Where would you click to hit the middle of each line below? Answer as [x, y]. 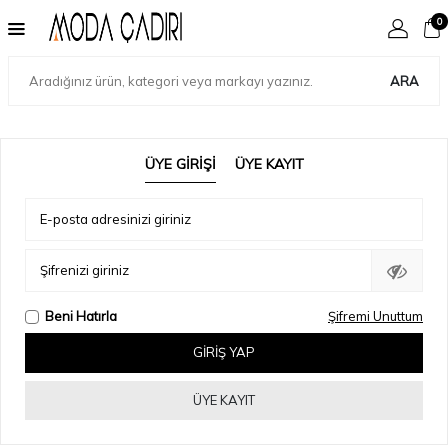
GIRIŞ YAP [224, 352]
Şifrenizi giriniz [84, 270]
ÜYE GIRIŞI [180, 164]
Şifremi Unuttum [375, 316]
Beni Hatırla [81, 316]
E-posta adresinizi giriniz [115, 219]
